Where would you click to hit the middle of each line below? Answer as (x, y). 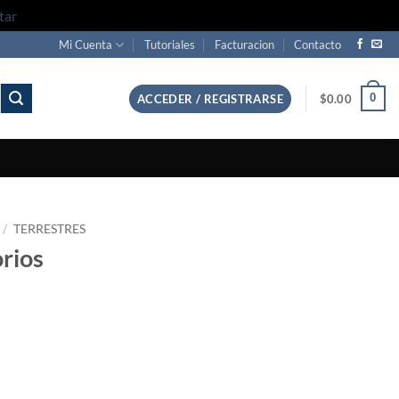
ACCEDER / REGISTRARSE (210, 98)
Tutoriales (169, 45)
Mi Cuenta (86, 45)
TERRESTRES (50, 229)
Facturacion (245, 45)
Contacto (318, 45)
